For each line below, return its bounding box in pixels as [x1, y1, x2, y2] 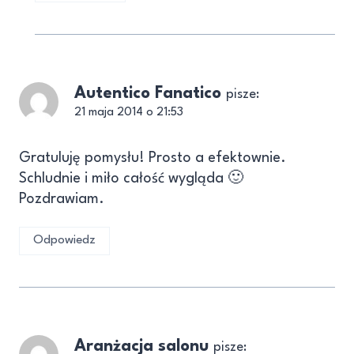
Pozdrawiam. [19, 191, 104, 206]
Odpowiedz [33, 234, 96, 247]
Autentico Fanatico [74, 85, 221, 102]
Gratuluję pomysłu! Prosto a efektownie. [19, 150, 286, 165]
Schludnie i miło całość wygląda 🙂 [19, 171, 243, 186]
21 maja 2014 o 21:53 [74, 106, 183, 119]
